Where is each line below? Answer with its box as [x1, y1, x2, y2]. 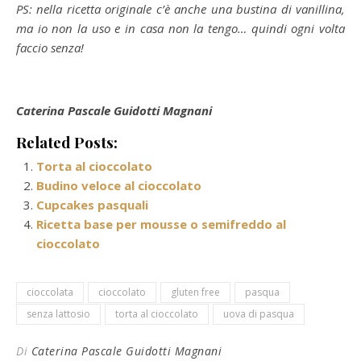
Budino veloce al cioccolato [36, 176, 201, 193]
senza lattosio [27, 306, 90, 321]
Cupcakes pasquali [36, 196, 148, 213]
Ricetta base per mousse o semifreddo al [36, 215, 286, 232]
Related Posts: [16, 131, 118, 152]
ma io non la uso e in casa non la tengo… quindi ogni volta [16, 19, 345, 36]
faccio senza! [16, 39, 84, 56]
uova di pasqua [223, 306, 294, 321]
